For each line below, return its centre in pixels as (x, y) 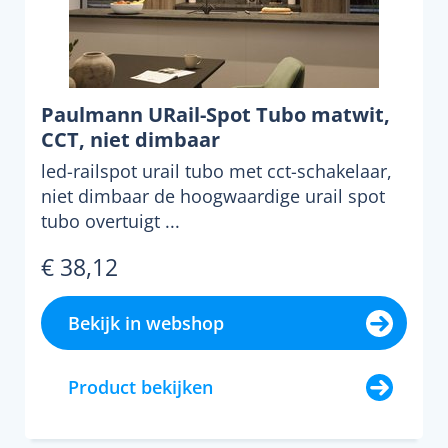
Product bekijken (140, 387)
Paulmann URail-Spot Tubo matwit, (215, 114)
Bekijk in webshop (146, 323)
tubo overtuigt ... (110, 221)
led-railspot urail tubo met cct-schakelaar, (216, 171)
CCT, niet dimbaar (130, 139)
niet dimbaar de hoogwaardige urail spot (213, 196)
